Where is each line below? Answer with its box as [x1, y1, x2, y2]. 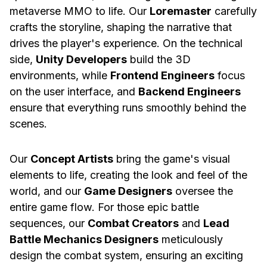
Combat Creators [88, 217, 179, 230]
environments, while [10, 69, 110, 82]
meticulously [162, 233, 223, 246]
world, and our [10, 185, 84, 198]
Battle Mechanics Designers [10, 233, 159, 246]
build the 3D [127, 53, 191, 66]
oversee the [172, 185, 233, 198]
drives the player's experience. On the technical [10, 37, 243, 50]
